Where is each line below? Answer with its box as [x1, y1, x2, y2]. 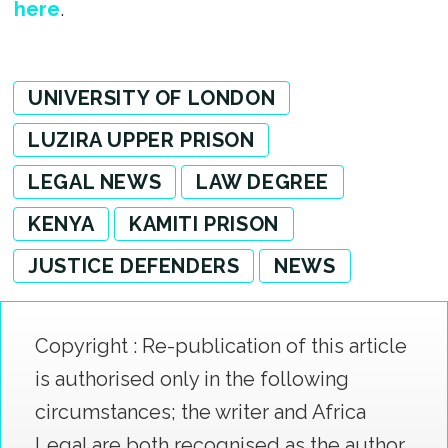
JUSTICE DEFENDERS [28, 254, 240, 279]
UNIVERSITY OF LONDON [28, 86, 276, 111]
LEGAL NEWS [28, 170, 162, 195]
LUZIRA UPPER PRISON [28, 128, 255, 153]
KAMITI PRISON [129, 212, 279, 237]
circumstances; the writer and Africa [34, 399, 366, 424]
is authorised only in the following [34, 366, 349, 391]
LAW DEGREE [196, 170, 330, 195]
